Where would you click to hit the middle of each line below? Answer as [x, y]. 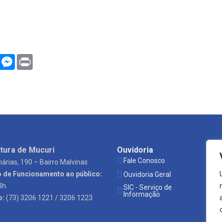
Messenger [35, 58]
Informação [142, 194]
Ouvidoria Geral [147, 174]
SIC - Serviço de [148, 187]
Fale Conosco [144, 161]
